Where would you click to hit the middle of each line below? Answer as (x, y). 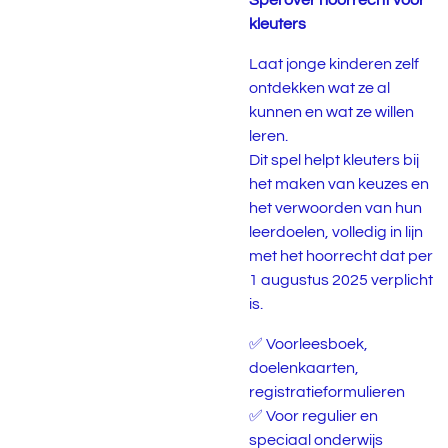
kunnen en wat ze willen (331, 112)
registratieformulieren (327, 392)
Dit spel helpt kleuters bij (334, 160)
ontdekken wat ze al (319, 88)
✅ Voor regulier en (313, 416)
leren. (268, 136)
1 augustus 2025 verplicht (341, 280)
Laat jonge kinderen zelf (334, 64)
